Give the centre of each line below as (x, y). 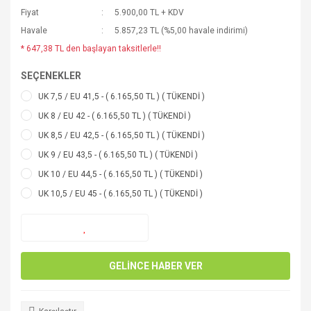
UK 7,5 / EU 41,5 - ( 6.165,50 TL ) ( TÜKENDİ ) (121, 96)
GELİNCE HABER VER (155, 266)
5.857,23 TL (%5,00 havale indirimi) (182, 31)
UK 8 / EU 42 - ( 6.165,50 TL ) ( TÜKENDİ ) (115, 116)
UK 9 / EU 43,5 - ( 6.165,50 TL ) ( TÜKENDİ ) (118, 155)
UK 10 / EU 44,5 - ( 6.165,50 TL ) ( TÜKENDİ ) (120, 174)
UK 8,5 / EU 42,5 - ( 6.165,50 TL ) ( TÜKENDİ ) (121, 135)
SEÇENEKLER (51, 76)
